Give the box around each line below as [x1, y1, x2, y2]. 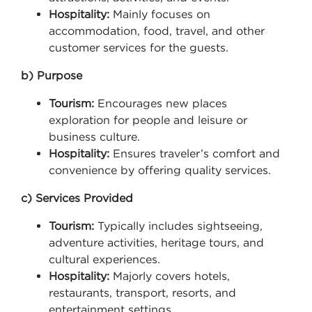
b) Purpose [21, 69, 82, 81]
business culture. [49, 130, 140, 143]
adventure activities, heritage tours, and [49, 236, 264, 249]
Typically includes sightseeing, [94, 219, 263, 232]
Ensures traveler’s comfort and [109, 147, 280, 159]
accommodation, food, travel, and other [49, 24, 265, 37]
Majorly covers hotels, [109, 270, 230, 282]
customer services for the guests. [49, 41, 228, 54]
